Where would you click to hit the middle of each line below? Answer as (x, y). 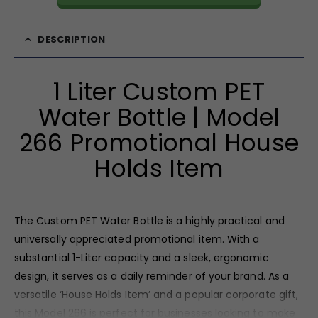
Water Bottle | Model (159, 118)
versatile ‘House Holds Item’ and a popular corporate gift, (157, 295)
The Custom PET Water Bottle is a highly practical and (149, 221)
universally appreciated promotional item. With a (137, 240)
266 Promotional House (159, 143)
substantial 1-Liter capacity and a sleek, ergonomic (142, 258)
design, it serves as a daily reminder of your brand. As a (152, 276)
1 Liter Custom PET (159, 92)
